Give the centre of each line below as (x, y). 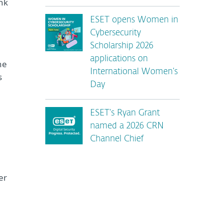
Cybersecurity (115, 33)
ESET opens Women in (134, 20)
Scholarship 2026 (122, 46)
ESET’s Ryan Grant (125, 113)
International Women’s (134, 72)
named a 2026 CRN (127, 126)
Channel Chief (117, 139)
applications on (119, 59)
